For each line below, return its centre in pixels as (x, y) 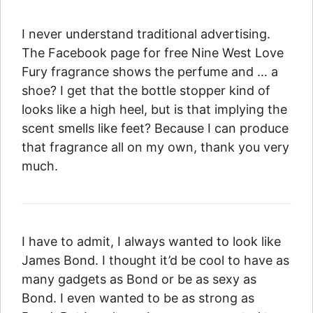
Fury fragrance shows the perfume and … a (150, 72)
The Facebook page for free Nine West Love (153, 53)
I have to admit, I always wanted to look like (151, 242)
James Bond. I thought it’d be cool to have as (155, 261)
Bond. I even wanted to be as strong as (138, 298)
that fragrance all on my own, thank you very (155, 147)
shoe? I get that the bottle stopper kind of (146, 91)
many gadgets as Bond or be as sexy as (139, 279)
